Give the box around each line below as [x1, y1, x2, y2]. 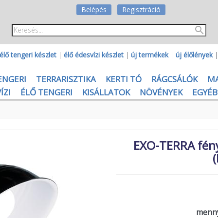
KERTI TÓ [105, 73, 142, 85]
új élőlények [176, 50, 213, 59]
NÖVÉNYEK [139, 87, 182, 98]
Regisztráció [122, 5, 161, 14]
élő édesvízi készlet [64, 50, 124, 59]
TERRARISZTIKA [36, 73, 96, 85]
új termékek [131, 50, 168, 59]
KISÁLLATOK [82, 87, 130, 98]
